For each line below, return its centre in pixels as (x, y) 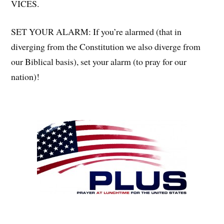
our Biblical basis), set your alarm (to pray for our (99, 62)
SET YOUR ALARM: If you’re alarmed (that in (96, 32)
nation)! (25, 77)
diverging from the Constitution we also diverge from (106, 47)
